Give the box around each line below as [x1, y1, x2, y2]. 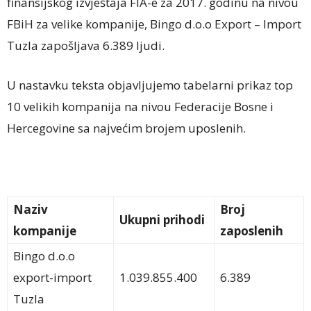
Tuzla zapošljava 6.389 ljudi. [7, 37, 165, 54]
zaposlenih [220, 223, 283, 239]
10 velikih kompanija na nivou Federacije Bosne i [7, 99, 274, 115]
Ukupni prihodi [119, 212, 205, 228]
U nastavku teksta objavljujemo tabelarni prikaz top [7, 77, 293, 94]
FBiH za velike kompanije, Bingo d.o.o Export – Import [7, 16, 301, 33]
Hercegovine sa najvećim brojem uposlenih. [7, 120, 246, 137]
